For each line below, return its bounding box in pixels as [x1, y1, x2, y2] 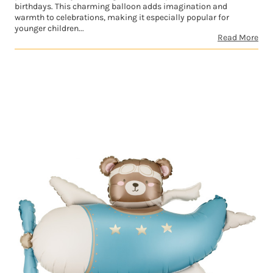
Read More [218, 32, 258, 43]
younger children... [15, 23, 84, 34]
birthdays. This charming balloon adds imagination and [15, 1, 227, 12]
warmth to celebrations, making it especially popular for [15, 12, 229, 23]
